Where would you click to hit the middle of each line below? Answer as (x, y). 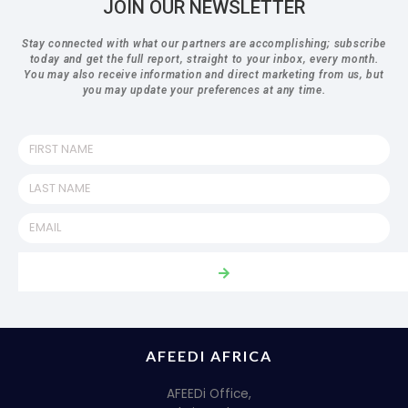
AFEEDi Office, (209, 393)
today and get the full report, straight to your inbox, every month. (204, 59)
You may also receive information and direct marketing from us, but (204, 74)
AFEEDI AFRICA (209, 355)
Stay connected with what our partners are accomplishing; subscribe (204, 43)
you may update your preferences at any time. (204, 90)
